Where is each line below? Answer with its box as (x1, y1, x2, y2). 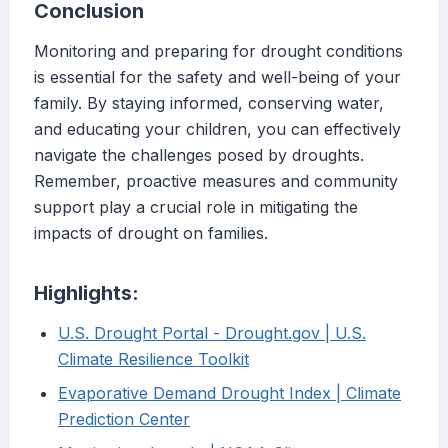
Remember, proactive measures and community (34, 171, 398, 192)
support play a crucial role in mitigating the (34, 197, 358, 218)
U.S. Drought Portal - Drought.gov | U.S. (58, 323, 366, 344)
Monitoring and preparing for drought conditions (34, 41, 403, 62)
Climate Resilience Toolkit (58, 349, 249, 370)
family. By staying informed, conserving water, (34, 93, 384, 114)
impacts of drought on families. (34, 223, 268, 244)
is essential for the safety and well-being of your (34, 67, 401, 88)
